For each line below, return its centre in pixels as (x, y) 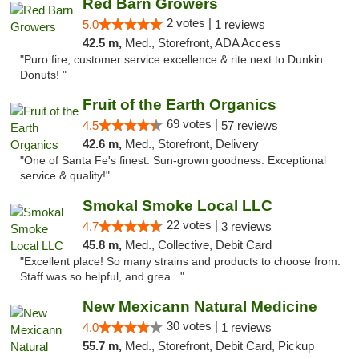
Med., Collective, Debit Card (198, 245)
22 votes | (194, 225)
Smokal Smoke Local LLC (177, 206)
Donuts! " (43, 75)
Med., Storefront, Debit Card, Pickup (219, 346)
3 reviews (246, 226)
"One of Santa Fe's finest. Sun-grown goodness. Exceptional (173, 161)
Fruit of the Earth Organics (179, 105)
